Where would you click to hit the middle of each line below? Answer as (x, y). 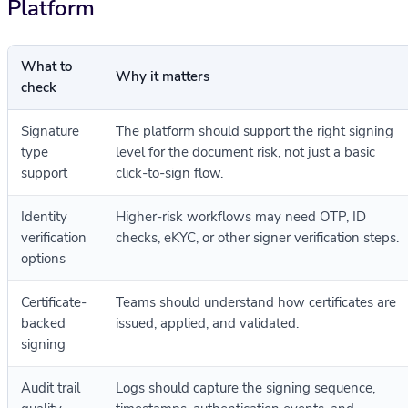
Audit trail (51, 388)
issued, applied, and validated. (207, 324)
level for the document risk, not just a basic (245, 153)
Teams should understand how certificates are (256, 303)
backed (43, 324)
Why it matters (163, 77)
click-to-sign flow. (169, 173)
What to (46, 67)
